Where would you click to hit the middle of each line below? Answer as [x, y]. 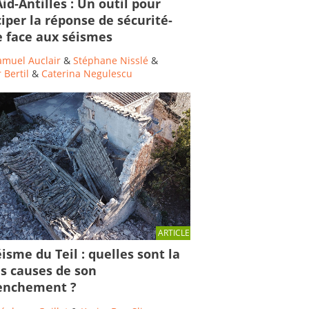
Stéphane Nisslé [112, 61]
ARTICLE [173, 233]
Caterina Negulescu [87, 74]
